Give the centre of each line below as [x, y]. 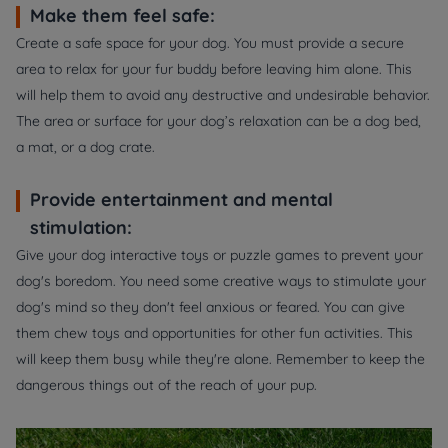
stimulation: [81, 228]
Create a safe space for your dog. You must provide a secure [210, 43]
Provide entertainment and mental [181, 200]
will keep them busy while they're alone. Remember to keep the [220, 359]
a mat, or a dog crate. [85, 147]
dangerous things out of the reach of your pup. [166, 385]
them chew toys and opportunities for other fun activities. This [214, 333]
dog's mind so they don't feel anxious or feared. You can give [210, 307]
